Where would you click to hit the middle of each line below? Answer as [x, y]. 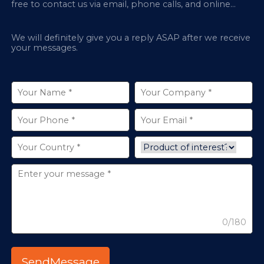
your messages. [45, 48]
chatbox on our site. [55, 14]
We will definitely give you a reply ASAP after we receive [131, 38]
